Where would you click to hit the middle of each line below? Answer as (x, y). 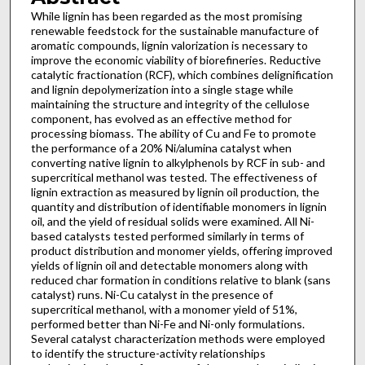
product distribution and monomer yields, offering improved (181, 251)
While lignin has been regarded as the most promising (166, 16)
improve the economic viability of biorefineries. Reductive (176, 60)
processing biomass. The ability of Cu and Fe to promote (173, 133)
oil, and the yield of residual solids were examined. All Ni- (172, 221)
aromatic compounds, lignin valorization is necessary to (169, 45)
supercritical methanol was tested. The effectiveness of (174, 177)
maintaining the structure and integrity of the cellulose (170, 104)
